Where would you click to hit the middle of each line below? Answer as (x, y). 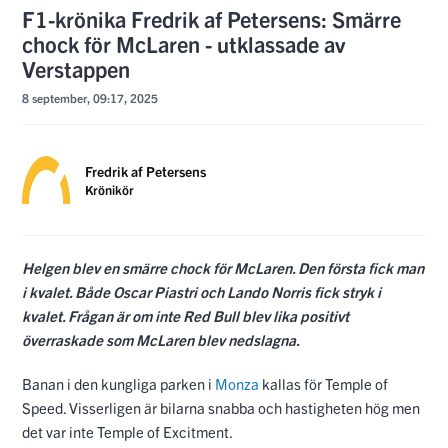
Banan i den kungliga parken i (118, 383)
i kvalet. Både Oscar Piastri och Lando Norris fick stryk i (201, 291)
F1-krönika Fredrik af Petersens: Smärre (211, 18)
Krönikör (109, 189)
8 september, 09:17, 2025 (90, 97)
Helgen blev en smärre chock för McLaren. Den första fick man (223, 267)
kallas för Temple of (323, 383)
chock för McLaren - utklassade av (183, 43)
